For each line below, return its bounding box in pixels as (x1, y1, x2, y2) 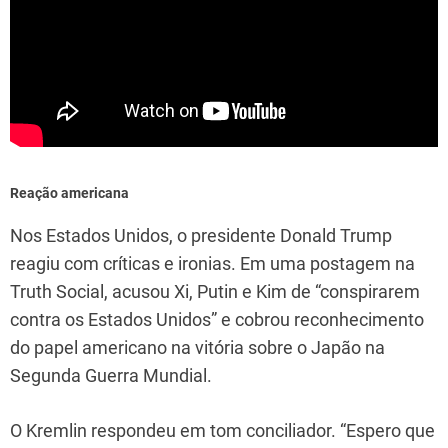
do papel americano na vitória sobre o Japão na (10, 336, 385, 358)
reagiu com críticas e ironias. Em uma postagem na (10, 252, 415, 274)
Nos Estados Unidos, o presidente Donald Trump (10, 224, 392, 246)
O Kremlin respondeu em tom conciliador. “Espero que (10, 419, 435, 441)
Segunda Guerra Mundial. (10, 364, 212, 386)
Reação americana (10, 184, 129, 201)
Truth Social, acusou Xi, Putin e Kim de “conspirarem (10, 280, 420, 302)
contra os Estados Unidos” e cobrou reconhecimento (10, 308, 424, 330)
